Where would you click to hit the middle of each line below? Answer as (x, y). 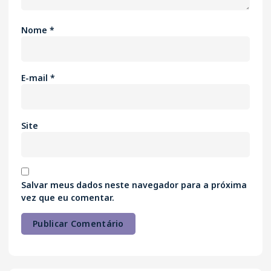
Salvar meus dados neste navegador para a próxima (134, 185)
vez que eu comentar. (68, 198)
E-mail (36, 77)
